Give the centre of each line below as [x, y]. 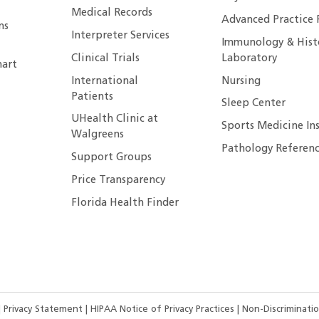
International [104, 81]
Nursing [241, 81]
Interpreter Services [120, 36]
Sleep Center [254, 104]
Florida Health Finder [125, 204]
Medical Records [111, 13]
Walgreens [97, 135]
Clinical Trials [105, 58]
